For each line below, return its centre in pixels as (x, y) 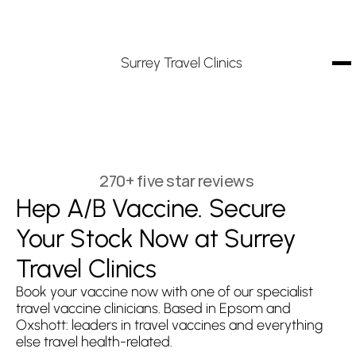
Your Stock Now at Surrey (156, 238)
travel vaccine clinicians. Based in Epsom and (153, 308)
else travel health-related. (94, 342)
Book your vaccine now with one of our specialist (164, 292)
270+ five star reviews (176, 180)
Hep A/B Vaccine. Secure (151, 208)
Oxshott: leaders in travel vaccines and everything (169, 325)
